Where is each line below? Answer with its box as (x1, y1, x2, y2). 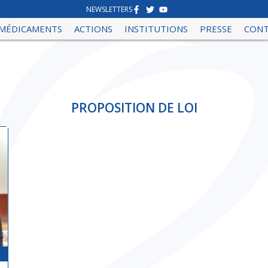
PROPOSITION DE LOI (71, 99, 197, 117)
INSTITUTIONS (124, 23, 188, 35)
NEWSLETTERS (86, 4, 133, 14)
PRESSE (200, 23, 233, 35)
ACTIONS (74, 23, 113, 35)
